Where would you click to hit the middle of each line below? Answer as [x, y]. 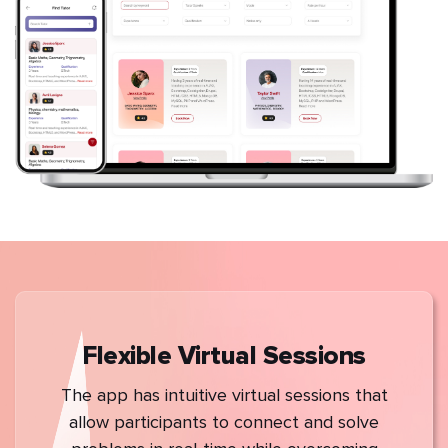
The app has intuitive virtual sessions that [224, 395]
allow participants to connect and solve [224, 422]
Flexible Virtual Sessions [224, 356]
